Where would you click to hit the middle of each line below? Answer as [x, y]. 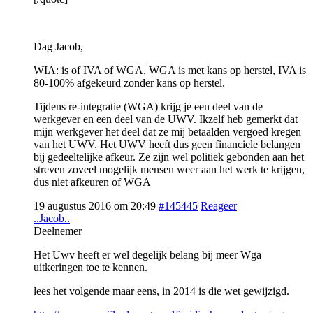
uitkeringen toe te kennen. [90, 267]
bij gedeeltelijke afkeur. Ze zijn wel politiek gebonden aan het [169, 156]
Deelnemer [58, 231]
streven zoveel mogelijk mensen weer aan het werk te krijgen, [169, 169]
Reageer [219, 205]
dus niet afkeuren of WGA [92, 182]
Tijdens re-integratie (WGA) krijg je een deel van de [148, 106]
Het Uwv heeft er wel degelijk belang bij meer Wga [147, 254]
